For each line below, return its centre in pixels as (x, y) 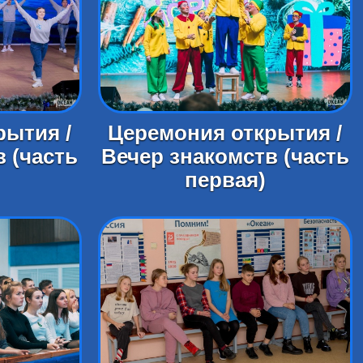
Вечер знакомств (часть (225, 156)
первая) (225, 179)
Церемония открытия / (225, 132)
